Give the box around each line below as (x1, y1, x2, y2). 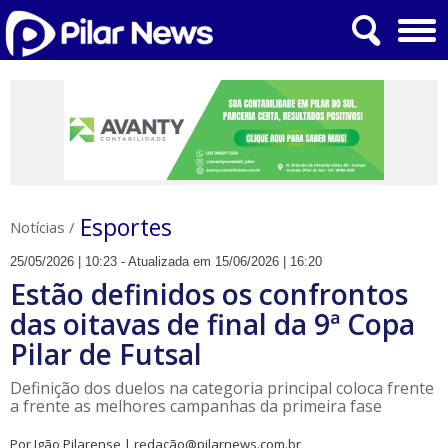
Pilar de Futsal (10, 335, 202, 373)
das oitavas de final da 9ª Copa (10, 305, 415, 343)
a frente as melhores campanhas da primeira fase (10, 395, 382, 417)
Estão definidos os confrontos (10, 275, 408, 313)
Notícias (10, 217, 65, 237)
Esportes (80, 211, 172, 243)
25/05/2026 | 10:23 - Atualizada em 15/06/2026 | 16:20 (10, 254, 322, 269)
